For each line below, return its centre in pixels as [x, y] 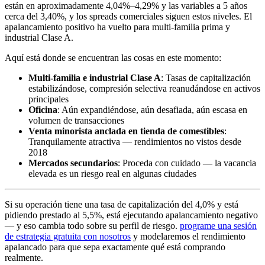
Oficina [43, 110]
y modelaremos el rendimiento [188, 237]
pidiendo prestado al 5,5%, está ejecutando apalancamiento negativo [131, 215]
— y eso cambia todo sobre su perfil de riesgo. [92, 226]
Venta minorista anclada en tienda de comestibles [126, 131]
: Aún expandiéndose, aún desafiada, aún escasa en [152, 110]
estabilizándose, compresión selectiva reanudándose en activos [144, 89]
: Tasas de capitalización [206, 78]
